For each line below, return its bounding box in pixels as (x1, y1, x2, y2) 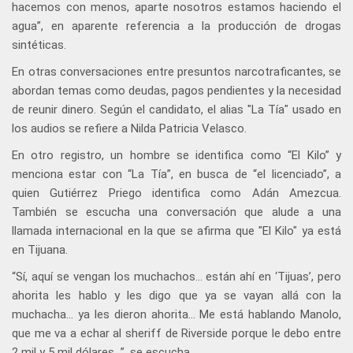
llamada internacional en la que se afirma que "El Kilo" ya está (12, 224, 341, 239)
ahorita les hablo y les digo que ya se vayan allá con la (12, 288, 341, 303)
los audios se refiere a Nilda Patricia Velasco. (12, 121, 247, 136)
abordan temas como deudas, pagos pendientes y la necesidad (12, 84, 341, 98)
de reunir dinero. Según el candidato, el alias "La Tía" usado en (12, 102, 341, 117)
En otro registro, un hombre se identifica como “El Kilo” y (12, 148, 341, 163)
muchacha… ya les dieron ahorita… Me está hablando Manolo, (12, 307, 341, 322)
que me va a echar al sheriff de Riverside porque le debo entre (12, 326, 341, 341)
